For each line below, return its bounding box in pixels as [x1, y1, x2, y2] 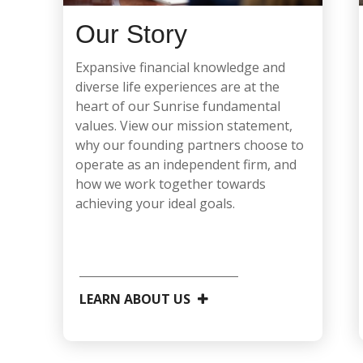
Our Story [75, 19, 188, 49]
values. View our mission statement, [75, 117, 293, 135]
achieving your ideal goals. [75, 194, 236, 213]
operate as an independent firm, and [75, 156, 297, 174]
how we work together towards [75, 175, 267, 194]
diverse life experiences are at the [75, 78, 280, 96]
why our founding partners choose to [75, 136, 305, 155]
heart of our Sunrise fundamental [75, 97, 281, 116]
